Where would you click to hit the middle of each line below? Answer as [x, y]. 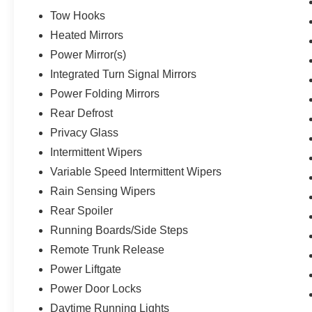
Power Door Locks [96, 288]
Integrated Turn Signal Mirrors [124, 74]
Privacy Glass [85, 132]
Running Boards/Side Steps [119, 230]
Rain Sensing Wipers [103, 191]
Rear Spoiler [82, 210]
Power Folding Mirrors [105, 93]
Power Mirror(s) [88, 54]
